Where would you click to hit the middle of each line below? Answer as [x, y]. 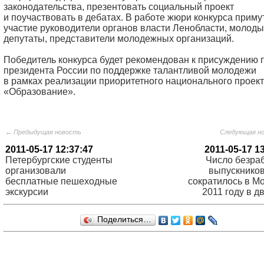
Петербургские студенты [59, 160]
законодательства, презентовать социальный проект [119, 7]
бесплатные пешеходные [61, 181]
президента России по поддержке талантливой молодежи [130, 70]
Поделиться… [124, 220]
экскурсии [27, 192]
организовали [36, 171]
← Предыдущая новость [43, 132]
